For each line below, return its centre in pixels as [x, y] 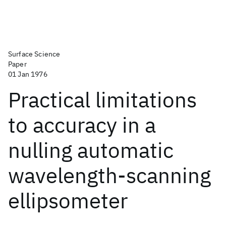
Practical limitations [102, 100]
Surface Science [34, 54]
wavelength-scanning [109, 175]
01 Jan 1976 [28, 74]
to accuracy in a [82, 125]
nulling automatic [91, 150]
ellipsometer [68, 201]
